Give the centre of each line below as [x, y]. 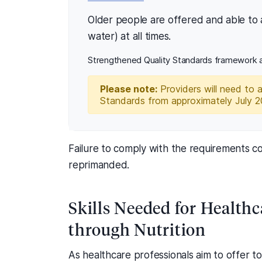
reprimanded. [99, 165]
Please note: [129, 89]
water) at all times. [130, 36]
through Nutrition [137, 229]
